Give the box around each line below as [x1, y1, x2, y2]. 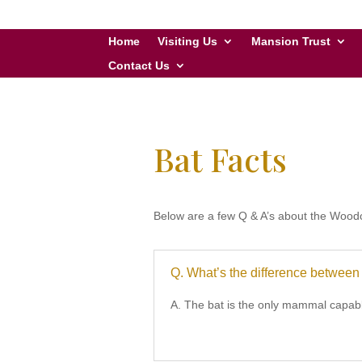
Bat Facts [154, 137, 287, 180]
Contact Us [108, 59, 170, 72]
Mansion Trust [251, 35, 331, 48]
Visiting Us [158, 35, 218, 48]
